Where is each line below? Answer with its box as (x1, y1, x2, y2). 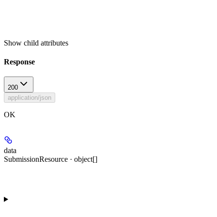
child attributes (24, 38, 68, 47)
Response (4, 57, 35, 66)
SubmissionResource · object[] (4, 155, 97, 164)
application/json (8, 94, 51, 102)
